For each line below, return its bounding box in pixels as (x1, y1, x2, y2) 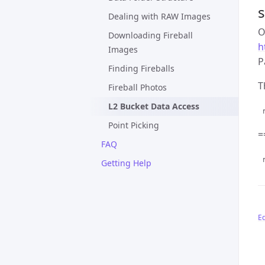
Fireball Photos (108, 82, 167, 93)
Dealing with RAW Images (108, 11, 211, 22)
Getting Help (101, 157, 151, 169)
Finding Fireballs (108, 63, 174, 74)
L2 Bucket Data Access (108, 101, 199, 112)
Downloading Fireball (108, 30, 193, 41)
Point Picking (108, 119, 159, 131)
